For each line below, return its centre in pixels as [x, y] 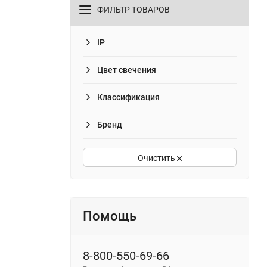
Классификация [128, 97]
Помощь [110, 216]
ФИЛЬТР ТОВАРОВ [133, 9]
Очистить [157, 158]
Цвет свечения [127, 69]
